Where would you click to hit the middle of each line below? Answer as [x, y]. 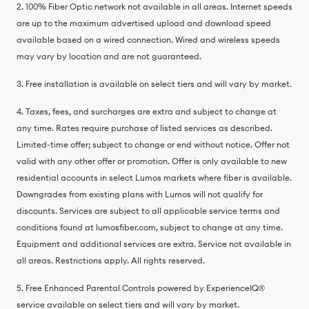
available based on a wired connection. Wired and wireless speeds [148, 40]
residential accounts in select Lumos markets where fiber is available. [154, 178]
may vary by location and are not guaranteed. [109, 56]
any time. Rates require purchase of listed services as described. [144, 128]
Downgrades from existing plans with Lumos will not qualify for [140, 194]
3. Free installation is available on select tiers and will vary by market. [154, 84]
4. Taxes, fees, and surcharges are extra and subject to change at [147, 111]
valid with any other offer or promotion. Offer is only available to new [152, 161]
